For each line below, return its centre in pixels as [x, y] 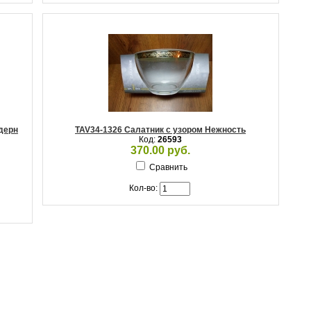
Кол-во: [144, 188]
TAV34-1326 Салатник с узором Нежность [160, 130]
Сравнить [168, 167]
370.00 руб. [160, 150]
